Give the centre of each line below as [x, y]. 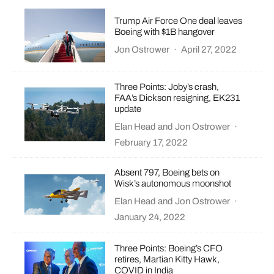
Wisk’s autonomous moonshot [173, 183]
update [128, 109]
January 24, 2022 [150, 217]
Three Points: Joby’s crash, [167, 87]
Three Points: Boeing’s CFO [169, 249]
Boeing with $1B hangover [165, 32]
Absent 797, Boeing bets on [167, 172]
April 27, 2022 [209, 50]
